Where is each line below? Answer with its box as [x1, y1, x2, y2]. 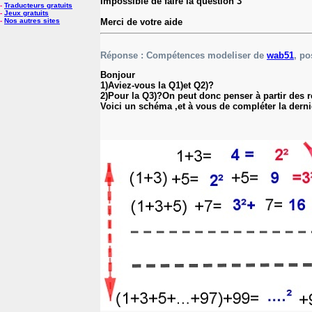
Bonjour [100, 69, 135, 80]
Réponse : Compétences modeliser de [100, 49, 267, 61]
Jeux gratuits [4, 9, 49, 17]
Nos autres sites [4, 17, 60, 24]
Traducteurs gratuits [4, 1, 72, 9]
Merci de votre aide [100, 16, 182, 27]
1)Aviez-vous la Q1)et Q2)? [100, 79, 214, 91]
